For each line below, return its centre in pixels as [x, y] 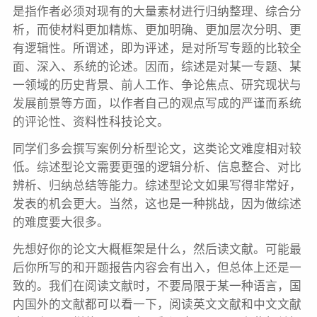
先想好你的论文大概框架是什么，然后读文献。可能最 [157, 250]
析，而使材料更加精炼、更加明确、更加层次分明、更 [157, 30]
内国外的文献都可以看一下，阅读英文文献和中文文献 [157, 305]
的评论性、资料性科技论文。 [91, 122]
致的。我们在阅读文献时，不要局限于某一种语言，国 [157, 287]
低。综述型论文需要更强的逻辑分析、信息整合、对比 [157, 168]
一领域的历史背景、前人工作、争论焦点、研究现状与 [157, 86]
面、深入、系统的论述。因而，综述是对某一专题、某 [157, 67]
